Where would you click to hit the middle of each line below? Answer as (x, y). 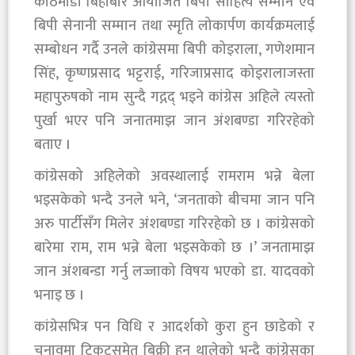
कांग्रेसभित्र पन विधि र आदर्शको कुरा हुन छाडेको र (174, 327)
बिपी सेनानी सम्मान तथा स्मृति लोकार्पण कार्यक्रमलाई (174, 26)
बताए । (52, 145)
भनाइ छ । (59, 295)
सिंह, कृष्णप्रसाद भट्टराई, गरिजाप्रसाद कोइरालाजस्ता (174, 73)
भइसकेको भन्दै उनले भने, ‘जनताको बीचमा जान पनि (174, 200)
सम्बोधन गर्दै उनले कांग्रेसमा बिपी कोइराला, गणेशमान (174, 50)
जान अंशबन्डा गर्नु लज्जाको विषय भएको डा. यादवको (174, 271)
